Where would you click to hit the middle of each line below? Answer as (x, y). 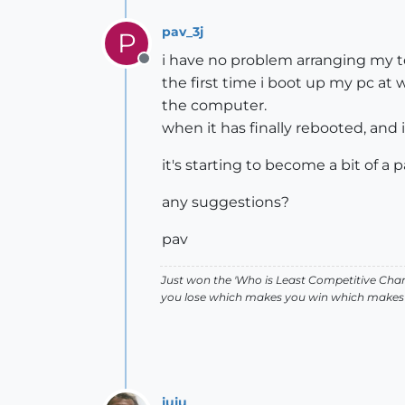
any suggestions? (226, 202)
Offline (167, 68)
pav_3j (183, 31)
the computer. (214, 105)
